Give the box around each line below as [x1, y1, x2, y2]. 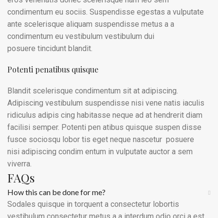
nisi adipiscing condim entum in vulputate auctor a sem [7, 147, 193, 156]
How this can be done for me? [7, 187, 106, 197]
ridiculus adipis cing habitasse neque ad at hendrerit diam [7, 110, 202, 120]
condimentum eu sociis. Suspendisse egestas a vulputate [7, 7, 204, 17]
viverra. [7, 159, 32, 168]
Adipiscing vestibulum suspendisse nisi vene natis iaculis [7, 98, 204, 108]
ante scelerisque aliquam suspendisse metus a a [7, 19, 174, 29]
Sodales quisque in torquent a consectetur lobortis [7, 200, 179, 209]
